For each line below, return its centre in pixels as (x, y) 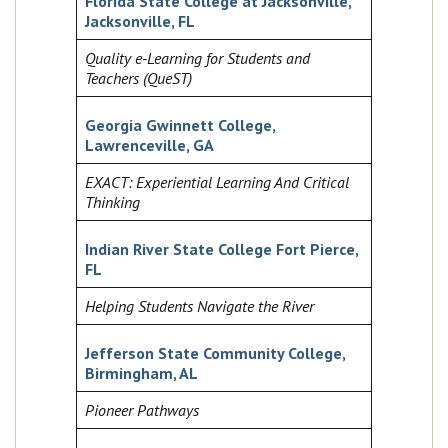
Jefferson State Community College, (215, 353)
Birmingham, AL (141, 373)
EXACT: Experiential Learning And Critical (217, 182)
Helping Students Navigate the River (199, 306)
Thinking (112, 202)
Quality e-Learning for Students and (197, 58)
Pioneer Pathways (142, 410)
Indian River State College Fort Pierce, (221, 249)
